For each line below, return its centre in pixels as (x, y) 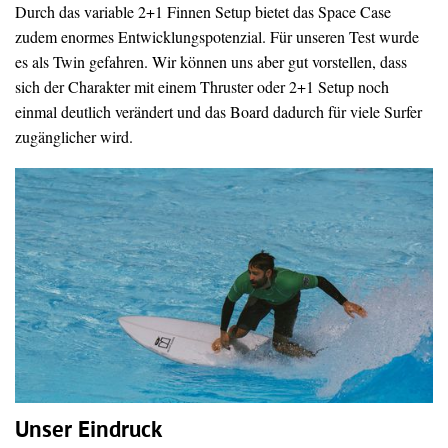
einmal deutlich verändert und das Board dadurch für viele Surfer (218, 111)
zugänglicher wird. (74, 136)
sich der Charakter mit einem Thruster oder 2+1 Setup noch (202, 86)
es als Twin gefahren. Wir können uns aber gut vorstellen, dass (211, 61)
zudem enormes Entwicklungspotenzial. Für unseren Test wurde (217, 36)
